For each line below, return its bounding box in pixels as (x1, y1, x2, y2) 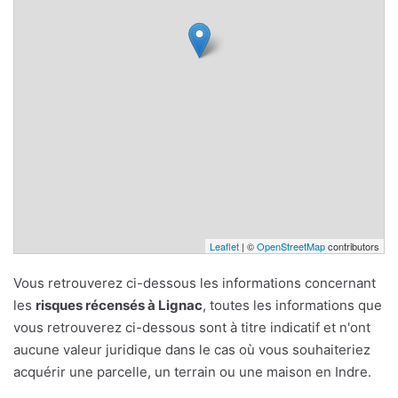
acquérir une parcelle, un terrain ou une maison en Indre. (13, 363, 371, 381)
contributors (325, 239, 379, 254)
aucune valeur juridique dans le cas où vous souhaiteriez (13, 341, 370, 359)
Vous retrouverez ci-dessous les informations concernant (13, 275, 376, 292)
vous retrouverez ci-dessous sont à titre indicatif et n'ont (13, 319, 370, 337)
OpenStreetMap (257, 239, 325, 254)
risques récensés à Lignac (36, 297, 203, 314)
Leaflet (210, 239, 239, 254)
